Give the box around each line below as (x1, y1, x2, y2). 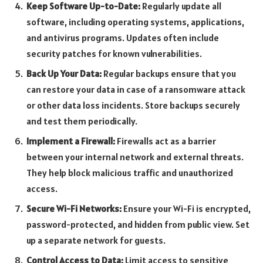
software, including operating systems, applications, (26, 16, 244, 28)
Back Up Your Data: (26, 68, 102, 80)
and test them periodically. (26, 115, 137, 127)
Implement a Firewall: (26, 135, 115, 147)
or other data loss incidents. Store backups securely (26, 99, 240, 112)
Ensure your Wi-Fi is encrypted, (122, 203, 251, 215)
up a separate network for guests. (26, 234, 166, 247)
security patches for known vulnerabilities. (26, 48, 202, 60)
